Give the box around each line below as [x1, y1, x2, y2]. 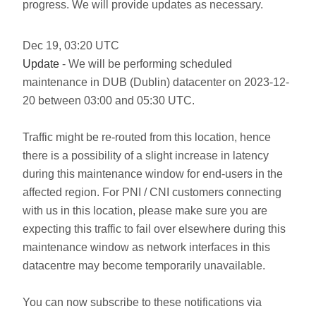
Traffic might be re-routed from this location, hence [23, 131, 271, 143]
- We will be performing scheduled [59, 58, 232, 70]
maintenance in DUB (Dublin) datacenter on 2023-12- [23, 76, 289, 88]
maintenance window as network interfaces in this [23, 241, 270, 253]
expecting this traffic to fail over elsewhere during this [23, 223, 286, 235]
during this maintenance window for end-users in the [23, 168, 283, 180]
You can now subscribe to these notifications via [23, 296, 262, 308]
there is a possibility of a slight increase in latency [23, 150, 269, 162]
